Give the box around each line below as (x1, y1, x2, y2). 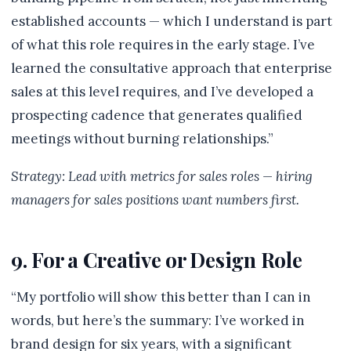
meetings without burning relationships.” (11, 130, 273, 147)
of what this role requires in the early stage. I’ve (11, 36, 315, 53)
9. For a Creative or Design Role (11, 245, 302, 273)
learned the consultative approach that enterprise (11, 60, 332, 77)
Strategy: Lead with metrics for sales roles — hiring (11, 168, 313, 185)
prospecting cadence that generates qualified (11, 107, 302, 124)
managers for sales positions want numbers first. (11, 191, 299, 208)
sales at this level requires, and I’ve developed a (11, 83, 313, 100)
